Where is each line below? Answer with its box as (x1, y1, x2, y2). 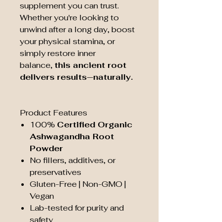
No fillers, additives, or (30, 155, 115, 166)
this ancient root (55, 60, 126, 70)
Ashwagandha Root (30, 131, 114, 142)
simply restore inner (20, 48, 96, 58)
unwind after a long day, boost (20, 24, 135, 35)
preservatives (30, 167, 81, 177)
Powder (30, 143, 63, 154)
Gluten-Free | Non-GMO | (30, 179, 126, 189)
